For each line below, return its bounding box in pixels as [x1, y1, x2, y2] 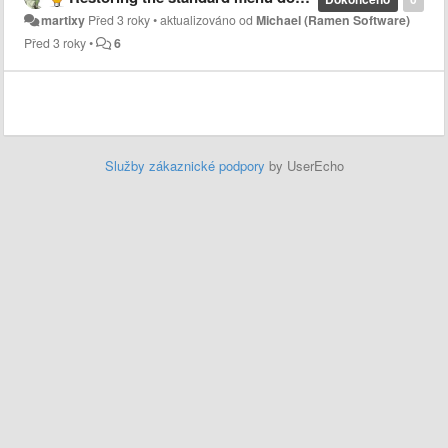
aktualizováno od [160, 11, 257, 29]
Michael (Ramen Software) [256, 11, 411, 29]
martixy [41, 11, 86, 29]
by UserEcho [264, 156, 344, 175]
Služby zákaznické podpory [104, 156, 265, 175]
